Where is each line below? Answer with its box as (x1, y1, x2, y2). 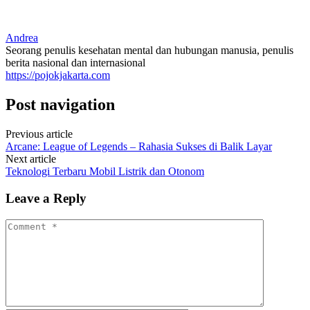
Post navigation (6, 95, 115, 114)
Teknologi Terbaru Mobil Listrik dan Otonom (6, 165, 204, 178)
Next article (6, 153, 56, 165)
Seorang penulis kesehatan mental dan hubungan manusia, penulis (6, 44, 293, 57)
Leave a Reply (6, 190, 86, 206)
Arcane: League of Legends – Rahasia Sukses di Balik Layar (6, 140, 272, 153)
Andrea (6, 32, 38, 44)
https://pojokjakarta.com (6, 69, 110, 82)
